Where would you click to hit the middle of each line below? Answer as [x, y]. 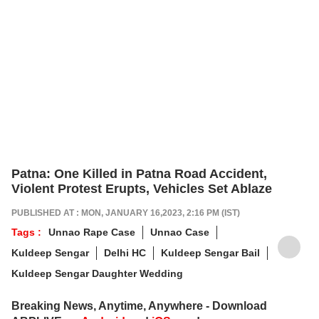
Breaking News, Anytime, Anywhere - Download [139, 305]
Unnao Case [180, 232]
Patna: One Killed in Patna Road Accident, [139, 173]
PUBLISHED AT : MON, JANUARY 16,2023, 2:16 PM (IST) [126, 213]
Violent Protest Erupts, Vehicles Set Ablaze [142, 188]
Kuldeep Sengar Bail [210, 252]
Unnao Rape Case [92, 232]
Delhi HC [125, 252]
